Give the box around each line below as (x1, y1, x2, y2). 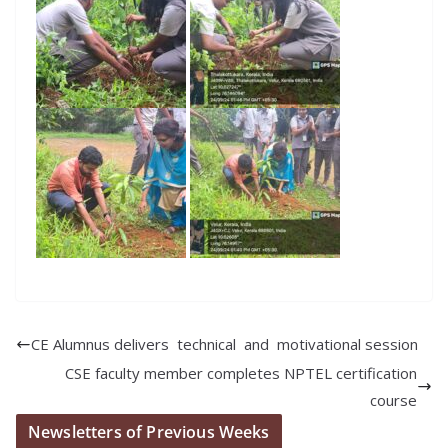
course (370, 389, 417, 410)
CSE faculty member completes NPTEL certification (65, 362, 417, 383)
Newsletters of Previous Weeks (28, 420, 270, 443)
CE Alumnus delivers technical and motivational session (31, 333, 418, 354)
